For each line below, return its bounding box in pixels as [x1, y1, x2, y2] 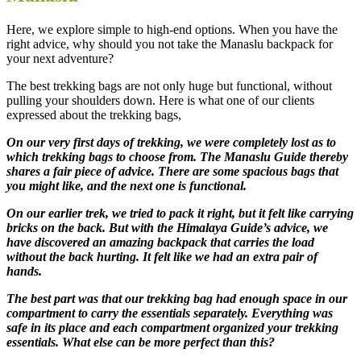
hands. [6, 264, 45, 279]
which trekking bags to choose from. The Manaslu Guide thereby [6, 150, 348, 164]
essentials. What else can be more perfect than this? [6, 335, 278, 350]
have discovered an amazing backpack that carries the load [6, 235, 314, 250]
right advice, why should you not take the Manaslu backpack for [6, 37, 333, 52]
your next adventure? [6, 52, 117, 66]
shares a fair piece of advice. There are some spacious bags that [6, 164, 338, 179]
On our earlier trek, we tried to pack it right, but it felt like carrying [6, 206, 354, 221]
